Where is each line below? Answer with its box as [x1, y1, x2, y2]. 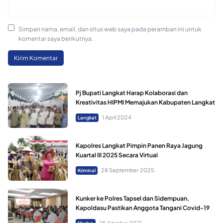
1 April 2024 [102, 113, 131, 120]
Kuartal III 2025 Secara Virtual [76, 151, 158, 159]
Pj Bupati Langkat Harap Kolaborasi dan [76, 89, 188, 97]
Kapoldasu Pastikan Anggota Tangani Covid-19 [76, 204, 210, 212]
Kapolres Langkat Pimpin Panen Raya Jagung [76, 141, 203, 149]
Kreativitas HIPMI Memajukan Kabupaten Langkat [76, 98, 215, 106]
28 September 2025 [101, 166, 154, 173]
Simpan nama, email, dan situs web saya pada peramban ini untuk [18, 25, 202, 33]
